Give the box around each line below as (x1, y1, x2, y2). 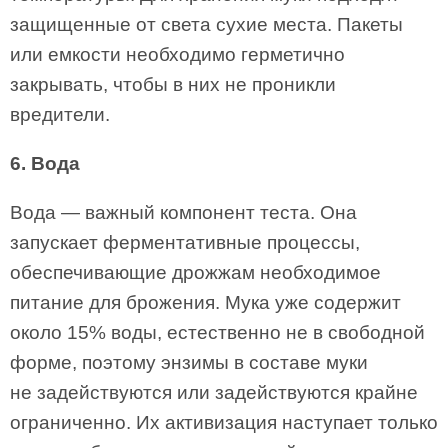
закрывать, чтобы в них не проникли (10, 74, 336, 95)
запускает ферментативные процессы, (10, 232, 360, 253)
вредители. (10, 104, 110, 125)
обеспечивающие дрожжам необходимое (10, 262, 381, 283)
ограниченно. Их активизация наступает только (10, 412, 438, 433)
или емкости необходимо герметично (10, 44, 345, 65)
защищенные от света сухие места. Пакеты (10, 14, 403, 35)
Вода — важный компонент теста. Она (10, 202, 357, 223)
